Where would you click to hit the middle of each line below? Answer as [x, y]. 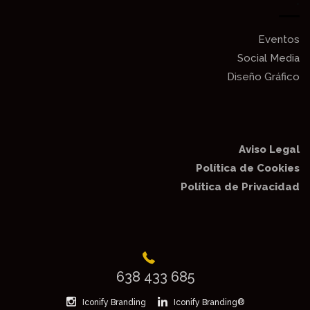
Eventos [279, 40]
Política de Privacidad [240, 186]
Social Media [268, 58]
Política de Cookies [248, 168]
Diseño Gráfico [263, 77]
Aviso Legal [269, 149]
